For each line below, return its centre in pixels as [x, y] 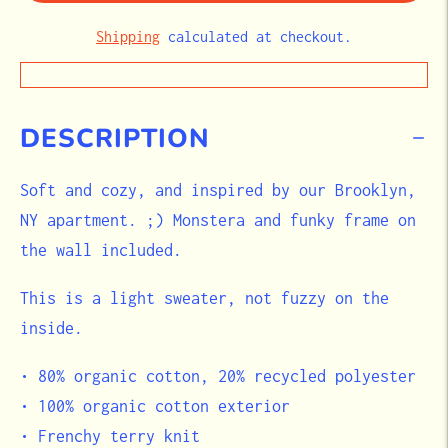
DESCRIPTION [115, 138]
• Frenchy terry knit [110, 435]
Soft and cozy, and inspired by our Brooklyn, [218, 189]
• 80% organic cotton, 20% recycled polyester [218, 375]
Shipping [128, 36]
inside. [56, 327]
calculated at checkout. [256, 36]
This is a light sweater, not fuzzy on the [204, 297]
